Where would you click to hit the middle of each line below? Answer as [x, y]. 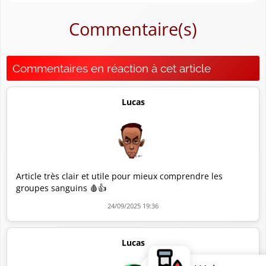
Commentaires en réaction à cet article [112, 68]
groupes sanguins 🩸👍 [61, 188]
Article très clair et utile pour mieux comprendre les [119, 176]
